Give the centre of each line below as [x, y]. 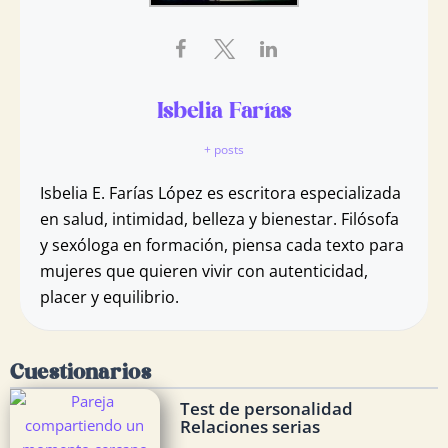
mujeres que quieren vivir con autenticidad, [204, 270]
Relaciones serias [249, 425]
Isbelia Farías [224, 111]
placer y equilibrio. [109, 296]
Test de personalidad [266, 407]
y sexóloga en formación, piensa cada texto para [222, 244]
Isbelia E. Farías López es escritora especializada [220, 192]
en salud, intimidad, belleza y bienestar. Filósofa [219, 218]
